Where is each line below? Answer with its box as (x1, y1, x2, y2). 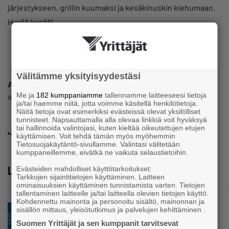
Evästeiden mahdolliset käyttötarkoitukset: (16, 165, 152, 173)
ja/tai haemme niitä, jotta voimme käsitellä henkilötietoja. (16, 99, 198, 107)
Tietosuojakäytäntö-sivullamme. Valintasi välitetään (16, 140, 180, 148)
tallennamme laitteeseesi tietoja (103, 91, 207, 99)
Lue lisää (8, 164, 44, 177)
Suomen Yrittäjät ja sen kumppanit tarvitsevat (16, 219, 179, 227)
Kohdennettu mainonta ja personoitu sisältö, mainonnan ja (16, 197, 205, 205)
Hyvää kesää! (8, 17, 54, 27)
